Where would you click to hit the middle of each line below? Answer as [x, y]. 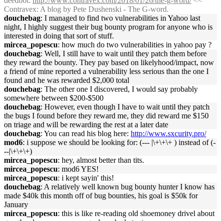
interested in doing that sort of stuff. [59, 36]
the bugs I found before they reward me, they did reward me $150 [106, 116]
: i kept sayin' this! [86, 178]
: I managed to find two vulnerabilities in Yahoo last [120, 18]
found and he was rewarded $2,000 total [67, 80]
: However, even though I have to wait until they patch [125, 107]
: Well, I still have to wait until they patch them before [124, 54]
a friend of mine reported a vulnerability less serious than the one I [106, 71]
